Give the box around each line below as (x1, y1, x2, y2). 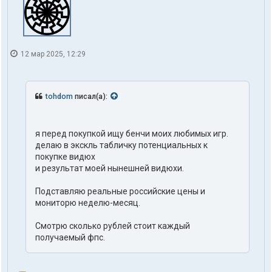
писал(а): (73, 92, 109, 101)
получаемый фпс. (35, 233, 105, 243)
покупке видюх (35, 152, 95, 162)
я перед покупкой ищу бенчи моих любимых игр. (35, 129, 228, 139)
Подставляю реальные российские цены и (35, 186, 205, 197)
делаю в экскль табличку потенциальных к (35, 140, 208, 151)
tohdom (46, 92, 73, 101)
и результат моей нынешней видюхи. (35, 163, 184, 174)
